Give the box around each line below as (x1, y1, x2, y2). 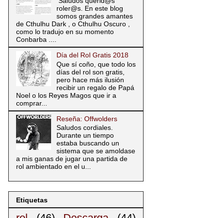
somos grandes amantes (56, 12, 133, 20)
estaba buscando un (56, 139, 119, 147)
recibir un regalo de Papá (56, 83, 134, 91)
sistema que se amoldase (56, 147, 135, 155)
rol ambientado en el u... (16, 163, 91, 171)
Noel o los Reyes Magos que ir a (16, 91, 116, 99)
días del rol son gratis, (56, 68, 125, 76)
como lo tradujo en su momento (16, 27, 114, 36)
